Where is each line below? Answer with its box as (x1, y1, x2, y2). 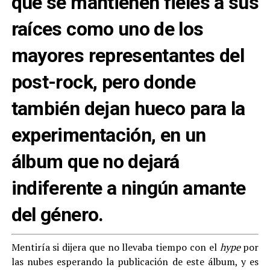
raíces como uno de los (11, 17, 204, 40)
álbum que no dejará (11, 150, 180, 173)
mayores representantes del (11, 44, 245, 67)
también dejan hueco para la (11, 97, 245, 120)
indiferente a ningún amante (11, 177, 246, 199)
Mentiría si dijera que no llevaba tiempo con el (11, 240, 220, 254)
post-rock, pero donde (11, 71, 196, 93)
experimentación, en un (11, 124, 206, 146)
